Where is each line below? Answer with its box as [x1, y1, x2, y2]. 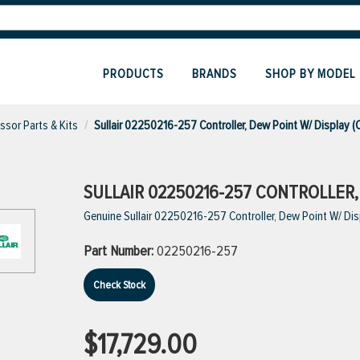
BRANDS [192, 66, 237, 82]
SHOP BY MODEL [265, 66, 355, 82]
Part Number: [84, 242, 157, 260]
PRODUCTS [103, 66, 164, 82]
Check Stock [93, 278, 145, 292]
